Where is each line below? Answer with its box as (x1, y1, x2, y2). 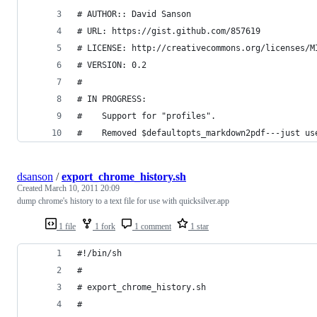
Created (17, 183, 45, 193)
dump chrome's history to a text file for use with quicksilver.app (17, 195, 229, 206)
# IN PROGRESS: (77, 93, 146, 104)
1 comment (132, 221, 171, 231)
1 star (188, 221, 209, 231)
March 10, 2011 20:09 (45, 183, 120, 193)
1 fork (93, 221, 115, 231)
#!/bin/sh (77, 248, 122, 258)
